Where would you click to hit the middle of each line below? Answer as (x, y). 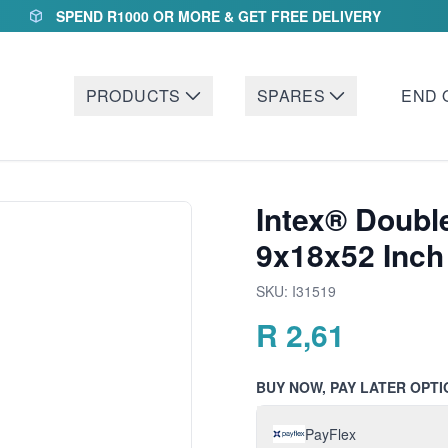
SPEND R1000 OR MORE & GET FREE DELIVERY (218, 16)
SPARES (291, 95)
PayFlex (330, 434)
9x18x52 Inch (350, 254)
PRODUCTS (133, 95)
